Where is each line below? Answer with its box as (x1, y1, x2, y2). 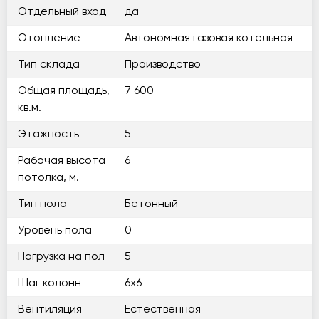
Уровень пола (18, 225, 92, 236)
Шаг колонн (18, 278, 81, 289)
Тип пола (18, 199, 67, 210)
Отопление (18, 33, 80, 44)
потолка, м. (18, 172, 79, 184)
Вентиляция (18, 304, 82, 315)
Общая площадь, (18, 85, 110, 97)
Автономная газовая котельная (125, 33, 293, 44)
